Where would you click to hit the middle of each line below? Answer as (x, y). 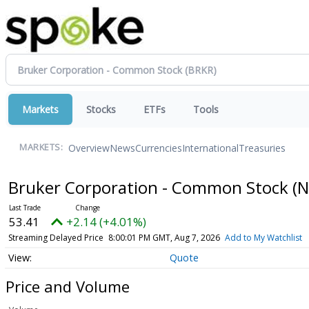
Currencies (159, 148)
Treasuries (262, 148)
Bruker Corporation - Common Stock (150, 187)
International (210, 148)
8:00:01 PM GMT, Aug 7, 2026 (164, 238)
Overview (89, 148)
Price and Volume (68, 286)
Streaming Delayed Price (56, 238)
